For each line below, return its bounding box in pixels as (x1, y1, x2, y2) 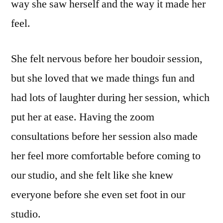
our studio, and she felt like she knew (11, 168, 173, 182)
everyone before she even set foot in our (11, 188, 185, 202)
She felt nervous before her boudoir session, (11, 52, 203, 66)
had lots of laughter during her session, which (11, 91, 210, 105)
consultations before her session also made (11, 129, 198, 143)
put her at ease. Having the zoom (11, 110, 154, 124)
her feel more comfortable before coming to (11, 149, 201, 163)
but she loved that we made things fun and (11, 71, 195, 85)
